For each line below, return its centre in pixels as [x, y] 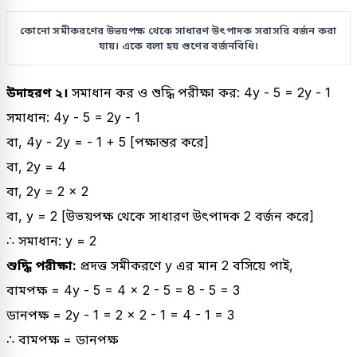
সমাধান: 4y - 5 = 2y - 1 [73, 117]
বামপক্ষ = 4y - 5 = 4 [68, 290]
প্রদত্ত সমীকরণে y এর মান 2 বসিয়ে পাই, [186, 265]
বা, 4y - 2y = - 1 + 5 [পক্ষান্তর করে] [108, 141]
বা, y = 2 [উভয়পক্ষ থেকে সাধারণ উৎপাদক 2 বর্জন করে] [160, 216]
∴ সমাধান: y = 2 [51, 240]
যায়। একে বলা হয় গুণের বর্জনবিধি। [178, 45]
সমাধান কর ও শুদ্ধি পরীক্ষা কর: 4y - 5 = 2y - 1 [201, 92]
